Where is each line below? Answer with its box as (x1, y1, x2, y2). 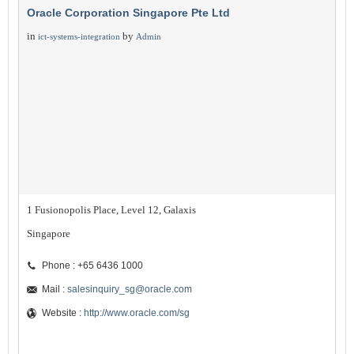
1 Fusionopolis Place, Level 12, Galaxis (27, 204, 196, 216)
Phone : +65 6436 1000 (42, 260, 143, 271)
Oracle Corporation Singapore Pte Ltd (27, 6, 230, 19)
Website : (42, 307, 84, 318)
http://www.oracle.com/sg (84, 307, 190, 318)
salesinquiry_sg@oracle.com (67, 284, 192, 295)
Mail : (42, 284, 67, 295)
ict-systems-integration (38, 32, 120, 41)
